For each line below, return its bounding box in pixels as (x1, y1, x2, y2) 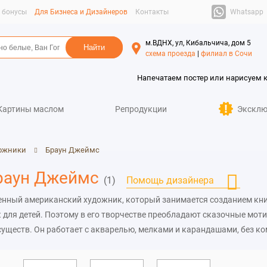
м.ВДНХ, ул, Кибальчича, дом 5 (145, 39, 251, 47)
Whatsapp (229, 7, 263, 16)
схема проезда (145, 49, 195, 58)
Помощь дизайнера (126, 175, 214, 186)
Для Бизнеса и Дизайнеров (34, 8, 128, 16)
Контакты (135, 8, 169, 16)
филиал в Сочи (200, 49, 252, 58)
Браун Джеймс (45, 145, 100, 154)
